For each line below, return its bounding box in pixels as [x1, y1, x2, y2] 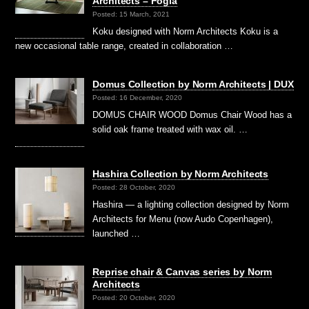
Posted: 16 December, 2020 [92, 94, 183, 102]
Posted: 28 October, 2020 [92, 183, 176, 192]
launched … [92, 228, 141, 239]
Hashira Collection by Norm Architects [92, 168, 269, 179]
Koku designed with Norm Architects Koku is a [92, 26, 279, 37]
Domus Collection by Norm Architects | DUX [92, 78, 294, 90]
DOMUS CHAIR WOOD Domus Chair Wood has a [92, 109, 292, 120]
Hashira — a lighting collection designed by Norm [92, 199, 290, 210]
